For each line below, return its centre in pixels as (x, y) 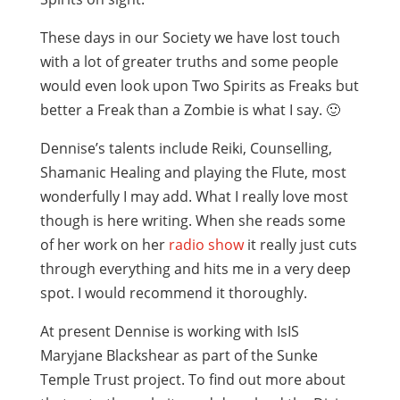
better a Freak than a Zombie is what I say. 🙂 (190, 110)
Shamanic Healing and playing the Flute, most (193, 172)
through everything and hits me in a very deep (195, 269)
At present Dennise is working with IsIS (169, 331)
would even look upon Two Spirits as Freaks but (199, 86)
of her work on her (104, 245)
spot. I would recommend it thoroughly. (173, 293)
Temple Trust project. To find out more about (192, 379)
